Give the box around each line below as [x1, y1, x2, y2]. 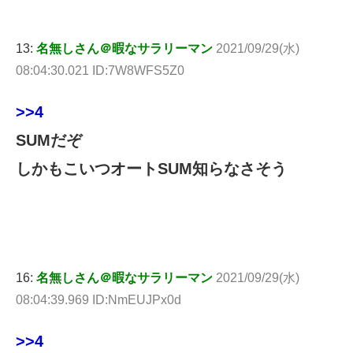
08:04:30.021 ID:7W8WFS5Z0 [16, 64, 184, 78]
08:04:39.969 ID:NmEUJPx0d [16, 293, 181, 307]
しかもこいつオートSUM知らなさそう [16, 160, 287, 178]
